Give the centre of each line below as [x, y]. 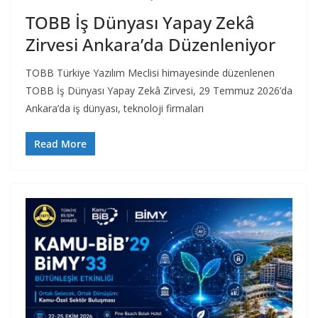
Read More [60, 143]
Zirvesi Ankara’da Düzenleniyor [150, 44]
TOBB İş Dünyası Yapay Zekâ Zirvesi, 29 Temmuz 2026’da [159, 90]
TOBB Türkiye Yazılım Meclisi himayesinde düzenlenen [150, 72]
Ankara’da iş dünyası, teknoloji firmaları [115, 108]
